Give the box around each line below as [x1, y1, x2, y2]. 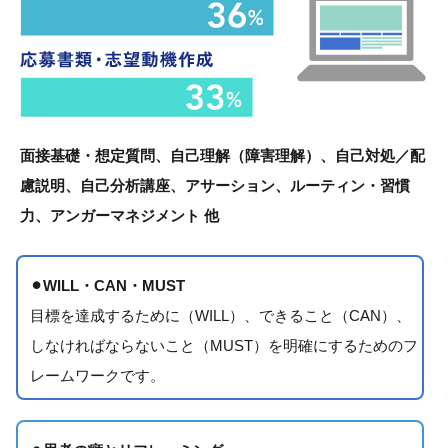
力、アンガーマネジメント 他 [20, 206, 219, 224]
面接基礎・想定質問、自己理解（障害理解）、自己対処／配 [20, 146, 425, 164]
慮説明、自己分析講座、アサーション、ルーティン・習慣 [20, 176, 410, 194]
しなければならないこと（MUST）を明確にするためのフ [30, 336, 418, 354]
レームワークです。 [30, 366, 165, 384]
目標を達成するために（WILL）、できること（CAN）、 [30, 306, 411, 324]
